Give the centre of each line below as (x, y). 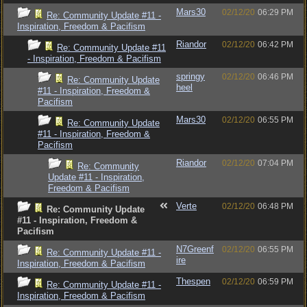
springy (191, 76)
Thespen (193, 281)
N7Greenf (195, 249)
